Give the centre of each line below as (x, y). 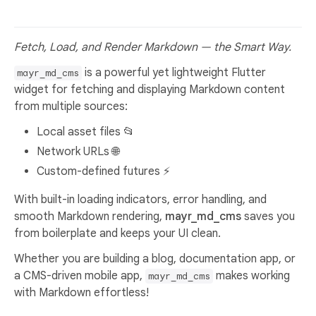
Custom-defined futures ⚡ (103, 171)
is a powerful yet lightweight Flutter (174, 72)
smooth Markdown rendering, (90, 216)
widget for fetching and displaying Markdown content (150, 89)
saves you (268, 216)
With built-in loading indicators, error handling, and (140, 199)
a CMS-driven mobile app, (80, 275)
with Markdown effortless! (81, 292)
